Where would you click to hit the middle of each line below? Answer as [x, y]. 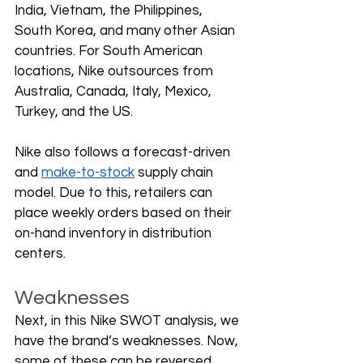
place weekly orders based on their [125, 214]
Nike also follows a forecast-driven [124, 153]
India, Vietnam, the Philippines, [110, 11]
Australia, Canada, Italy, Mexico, [115, 92]
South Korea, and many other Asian [126, 31]
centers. [42, 254]
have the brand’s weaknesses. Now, [128, 342]
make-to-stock [88, 173]
